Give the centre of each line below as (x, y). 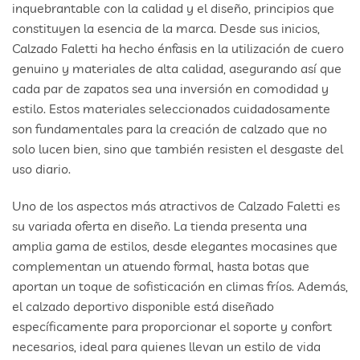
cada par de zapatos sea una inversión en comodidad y (170, 89)
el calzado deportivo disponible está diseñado (143, 307)
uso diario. (41, 169)
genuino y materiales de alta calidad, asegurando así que (177, 69)
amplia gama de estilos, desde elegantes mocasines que (175, 246)
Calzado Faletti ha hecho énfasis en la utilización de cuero (178, 49)
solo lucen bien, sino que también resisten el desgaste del (178, 149)
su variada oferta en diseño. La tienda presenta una (160, 226)
